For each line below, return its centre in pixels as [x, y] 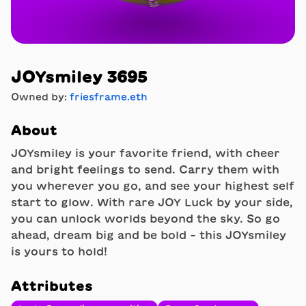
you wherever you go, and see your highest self [153, 186]
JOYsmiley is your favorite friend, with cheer [145, 153]
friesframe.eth [109, 97]
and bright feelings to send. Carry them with [145, 169]
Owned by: [40, 97]
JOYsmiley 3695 [79, 76]
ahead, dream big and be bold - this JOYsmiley [149, 235]
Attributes [52, 286]
